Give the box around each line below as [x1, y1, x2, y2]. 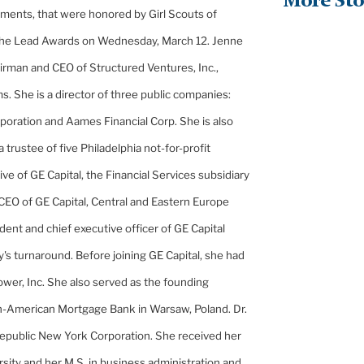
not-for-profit [141, 141, 210, 155]
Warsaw [149, 302, 189, 316]
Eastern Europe [151, 195, 229, 209]
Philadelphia [80, 141, 141, 155]
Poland [194, 302, 228, 316]
